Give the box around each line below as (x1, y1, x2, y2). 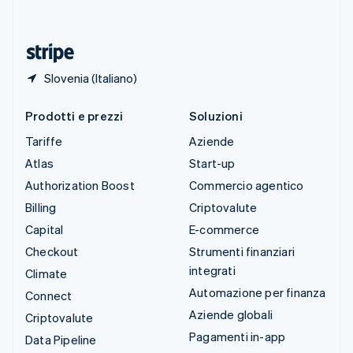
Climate (25, 266, 68, 282)
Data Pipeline (25, 332, 97, 348)
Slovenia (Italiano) (44, 70, 137, 87)
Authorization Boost (25, 177, 135, 194)
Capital (25, 221, 64, 238)
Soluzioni (189, 108, 243, 124)
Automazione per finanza (189, 284, 326, 301)
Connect (25, 288, 72, 304)
